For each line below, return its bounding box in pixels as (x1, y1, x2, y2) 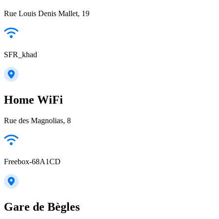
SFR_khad (4, 50, 37, 59)
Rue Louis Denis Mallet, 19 (4, 9, 89, 18)
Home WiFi (4, 93, 63, 107)
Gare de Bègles (4, 200, 80, 214)
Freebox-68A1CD (4, 157, 61, 166)
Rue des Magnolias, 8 (4, 116, 71, 125)
